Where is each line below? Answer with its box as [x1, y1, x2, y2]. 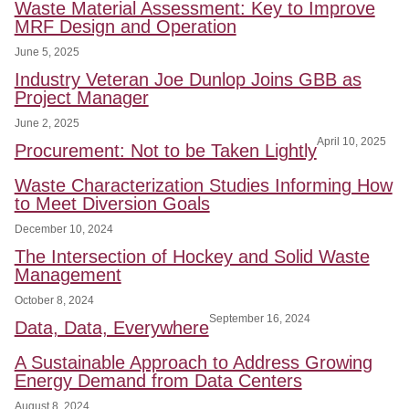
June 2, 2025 [14, 116, 79, 129]
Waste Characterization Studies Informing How [14, 174, 393, 195]
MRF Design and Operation [14, 16, 236, 37]
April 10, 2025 [316, 134, 386, 147]
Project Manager [14, 87, 149, 108]
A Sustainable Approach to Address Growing [14, 351, 372, 372]
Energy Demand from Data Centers [14, 370, 302, 391]
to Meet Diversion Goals [14, 193, 210, 214]
